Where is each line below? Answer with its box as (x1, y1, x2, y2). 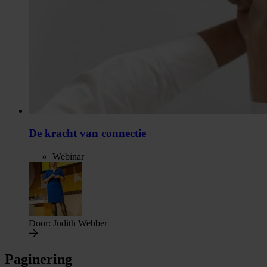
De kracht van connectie (29, 127, 146, 140)
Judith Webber (51, 218, 107, 228)
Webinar (52, 151, 84, 162)
